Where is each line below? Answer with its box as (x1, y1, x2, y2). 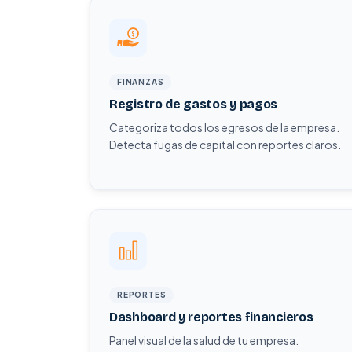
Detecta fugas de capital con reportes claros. (109, 137, 341, 152)
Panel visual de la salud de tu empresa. (109, 333, 299, 347)
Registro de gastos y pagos (109, 97, 278, 112)
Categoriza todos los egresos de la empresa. (109, 120, 339, 134)
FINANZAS (117, 77, 164, 86)
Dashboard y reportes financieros (109, 310, 313, 324)
